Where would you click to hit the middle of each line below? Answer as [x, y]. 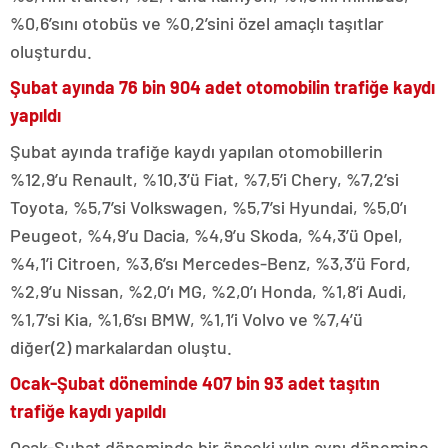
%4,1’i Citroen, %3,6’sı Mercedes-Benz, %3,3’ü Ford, [210, 262]
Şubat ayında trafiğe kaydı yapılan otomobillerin [196, 150]
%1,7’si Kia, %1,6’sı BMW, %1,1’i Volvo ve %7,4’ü [186, 318]
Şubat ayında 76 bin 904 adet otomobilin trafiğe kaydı [222, 86]
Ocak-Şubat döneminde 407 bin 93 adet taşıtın [195, 382]
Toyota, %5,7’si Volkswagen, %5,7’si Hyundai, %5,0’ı [208, 206]
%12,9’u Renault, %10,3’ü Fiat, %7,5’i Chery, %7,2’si [204, 178]
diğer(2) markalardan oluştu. [135, 346]
